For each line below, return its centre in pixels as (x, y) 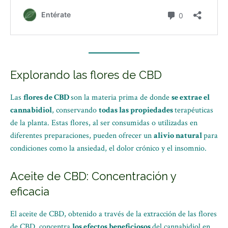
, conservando (75, 110)
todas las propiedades (137, 110)
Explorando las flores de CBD (86, 75)
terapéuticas (194, 110)
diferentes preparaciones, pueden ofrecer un (82, 136)
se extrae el (191, 97)
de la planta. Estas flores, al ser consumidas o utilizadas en (104, 123)
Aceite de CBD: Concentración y (93, 176)
